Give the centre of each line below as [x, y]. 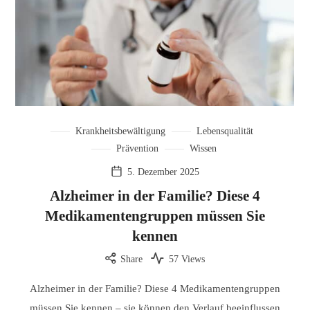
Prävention [137, 148]
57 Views [186, 259]
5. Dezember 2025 [163, 172]
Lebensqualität [225, 131]
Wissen [203, 148]
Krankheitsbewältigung [121, 131]
